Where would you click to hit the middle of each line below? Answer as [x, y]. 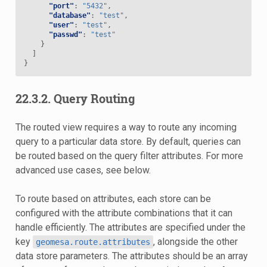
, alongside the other [195, 241]
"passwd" [65, 34]
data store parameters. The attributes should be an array [131, 256]
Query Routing [94, 98]
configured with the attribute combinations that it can [124, 213]
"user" [61, 25]
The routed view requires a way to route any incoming [126, 127]
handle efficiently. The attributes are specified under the [130, 227]
